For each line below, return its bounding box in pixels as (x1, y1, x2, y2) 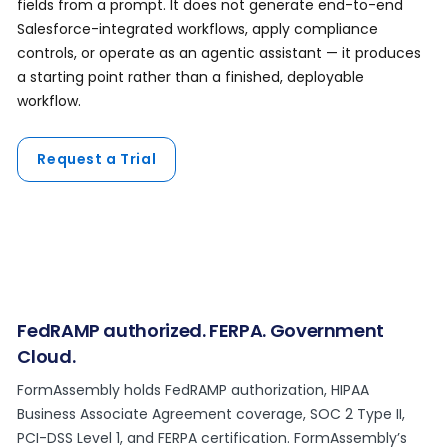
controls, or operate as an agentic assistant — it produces (17, 43, 422, 64)
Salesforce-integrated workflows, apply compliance (17, 19, 379, 40)
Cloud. (17, 344, 76, 370)
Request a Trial (37, 149, 157, 170)
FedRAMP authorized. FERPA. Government (17, 318, 385, 344)
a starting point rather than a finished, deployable (17, 67, 365, 88)
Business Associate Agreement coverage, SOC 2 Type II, (17, 404, 406, 425)
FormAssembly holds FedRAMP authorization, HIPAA (17, 380, 370, 401)
